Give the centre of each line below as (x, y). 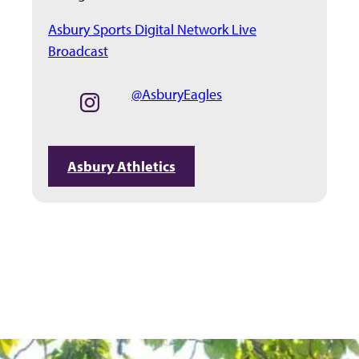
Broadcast (78, 51)
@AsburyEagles (177, 95)
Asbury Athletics (121, 167)
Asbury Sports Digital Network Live (152, 30)
